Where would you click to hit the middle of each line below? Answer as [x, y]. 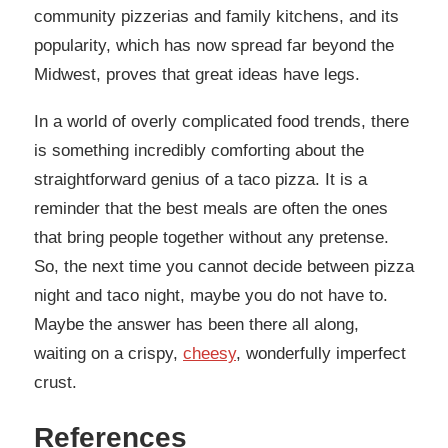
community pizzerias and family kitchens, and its [216, 16]
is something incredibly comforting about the [199, 151]
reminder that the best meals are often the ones [211, 209]
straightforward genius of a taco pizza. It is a [200, 180]
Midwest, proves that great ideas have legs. [197, 74]
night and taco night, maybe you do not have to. [211, 296]
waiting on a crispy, [108, 354]
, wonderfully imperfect [321, 354]
